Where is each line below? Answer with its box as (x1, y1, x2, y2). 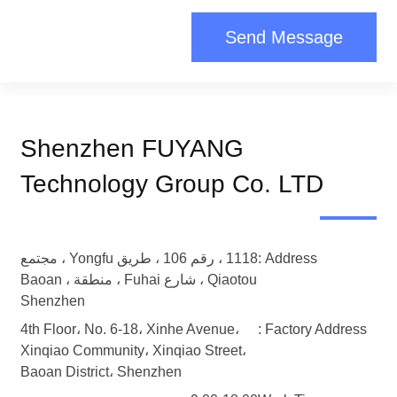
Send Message (225, 27, 343, 48)
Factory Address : (265, 322, 367, 338)
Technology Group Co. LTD (20, 170, 323, 198)
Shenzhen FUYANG (20, 135, 244, 163)
